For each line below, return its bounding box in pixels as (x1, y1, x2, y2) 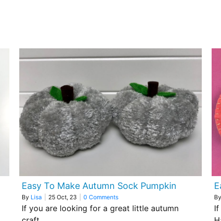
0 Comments (83, 193, 118, 201)
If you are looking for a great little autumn (22, 203, 179, 213)
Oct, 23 (57, 193, 77, 201)
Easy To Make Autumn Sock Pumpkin (22, 181, 177, 191)
